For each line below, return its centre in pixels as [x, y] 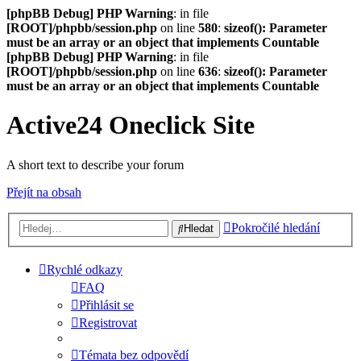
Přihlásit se [106, 305]
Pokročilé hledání [276, 228]
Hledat [199, 229]
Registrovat [108, 323]
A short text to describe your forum [95, 164]
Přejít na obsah [44, 192]
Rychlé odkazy [85, 270]
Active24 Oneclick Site [131, 125]
